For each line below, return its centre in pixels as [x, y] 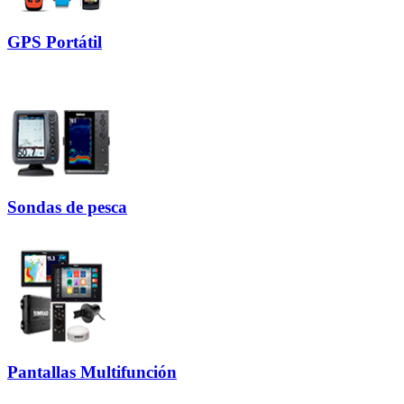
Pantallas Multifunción [92, 372]
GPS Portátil [55, 41]
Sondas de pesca [67, 207]
